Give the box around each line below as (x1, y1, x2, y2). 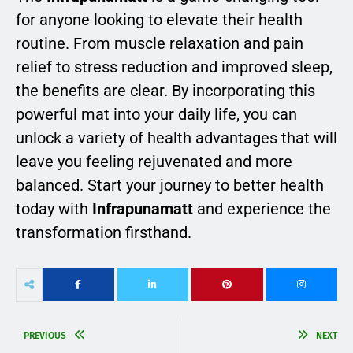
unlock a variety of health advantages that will (16, 128, 337, 147)
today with (16, 199, 92, 218)
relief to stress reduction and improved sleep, (16, 57, 333, 76)
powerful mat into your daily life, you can (16, 104, 297, 124)
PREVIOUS (24, 329, 66, 341)
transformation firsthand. (16, 222, 191, 242)
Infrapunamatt (92, 199, 193, 218)
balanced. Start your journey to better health (16, 175, 324, 195)
